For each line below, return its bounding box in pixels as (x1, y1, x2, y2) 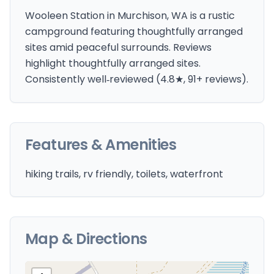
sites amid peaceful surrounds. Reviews (25, 40, 212, 54)
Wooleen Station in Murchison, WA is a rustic (25, 9, 235, 23)
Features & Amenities (25, 135, 176, 155)
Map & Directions (25, 229, 147, 249)
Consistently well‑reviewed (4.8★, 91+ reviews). (25, 72, 248, 86)
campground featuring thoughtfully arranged (25, 24, 243, 39)
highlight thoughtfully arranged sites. (25, 56, 201, 70)
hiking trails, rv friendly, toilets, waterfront (25, 167, 223, 181)
